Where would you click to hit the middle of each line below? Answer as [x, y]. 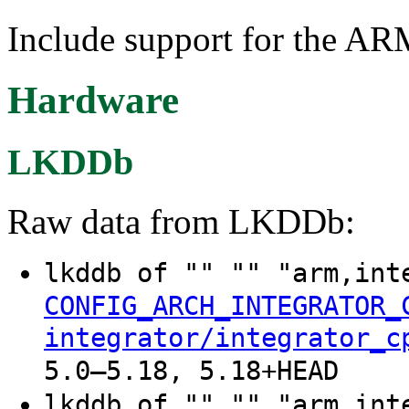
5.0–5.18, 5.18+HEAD [191, 371]
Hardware [93, 100]
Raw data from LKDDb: [181, 221]
